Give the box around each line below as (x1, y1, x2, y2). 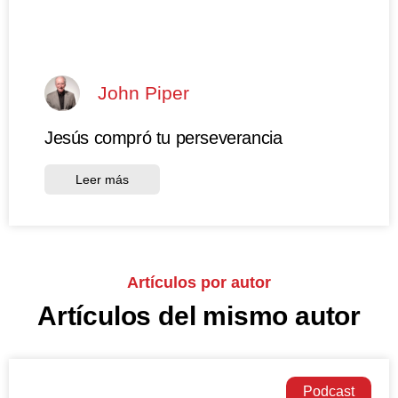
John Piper (98, 83, 189, 104)
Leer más (76, 171, 129, 187)
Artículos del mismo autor (37, 300, 361, 330)
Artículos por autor (127, 273, 271, 291)
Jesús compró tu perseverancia (44, 127, 283, 147)
